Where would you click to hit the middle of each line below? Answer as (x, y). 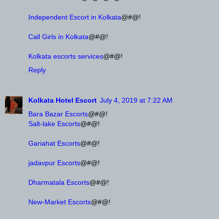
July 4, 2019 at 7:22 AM (136, 100)
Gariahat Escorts (54, 143)
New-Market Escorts (60, 202)
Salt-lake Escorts (54, 123)
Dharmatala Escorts (59, 182)
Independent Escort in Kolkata (75, 17)
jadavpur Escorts (54, 163)
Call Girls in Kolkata (58, 36)
